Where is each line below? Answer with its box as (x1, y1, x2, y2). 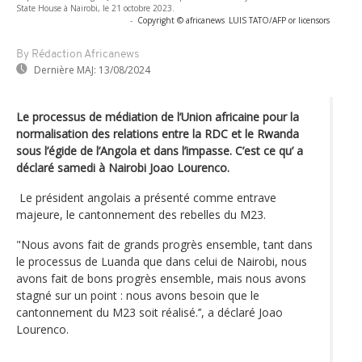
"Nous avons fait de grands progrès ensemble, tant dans (16, 236, 313, 252)
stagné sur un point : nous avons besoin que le (16, 287, 259, 303)
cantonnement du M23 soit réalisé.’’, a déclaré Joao (16, 304, 283, 320)
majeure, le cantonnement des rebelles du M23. (16, 206, 266, 222)
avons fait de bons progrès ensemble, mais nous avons (16, 270, 306, 286)
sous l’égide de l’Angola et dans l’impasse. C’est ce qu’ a (16, 142, 303, 158)
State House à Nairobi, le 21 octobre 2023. (16, 2, 175, 14)
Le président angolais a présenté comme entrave (16, 189, 276, 205)
